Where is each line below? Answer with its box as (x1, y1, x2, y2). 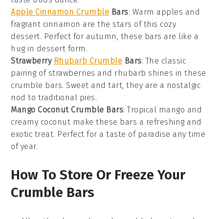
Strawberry (11, 56, 54, 66)
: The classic (141, 56, 186, 66)
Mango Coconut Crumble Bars (11, 105, 124, 114)
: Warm (128, 7, 157, 17)
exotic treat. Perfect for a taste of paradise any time (11, 129, 206, 139)
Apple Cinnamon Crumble (11, 7, 109, 17)
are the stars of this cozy (80, 19, 176, 29)
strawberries (48, 68, 95, 78)
